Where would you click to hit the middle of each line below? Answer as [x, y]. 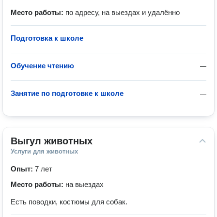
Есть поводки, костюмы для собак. [69, 202]
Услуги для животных [44, 151]
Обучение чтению [42, 66]
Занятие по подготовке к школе [67, 93]
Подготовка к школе [47, 38]
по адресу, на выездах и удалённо [123, 12]
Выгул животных [52, 141]
